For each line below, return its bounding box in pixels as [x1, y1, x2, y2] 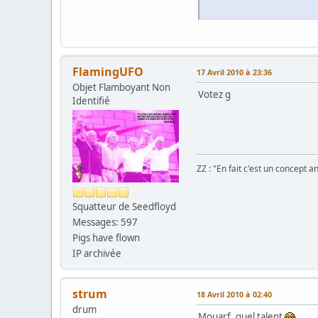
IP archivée [72, 247, 121, 261]
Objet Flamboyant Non [72, 81, 170, 94]
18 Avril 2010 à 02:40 [197, 289, 272, 300]
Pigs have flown [72, 231, 140, 245]
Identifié [72, 94, 110, 108]
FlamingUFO [72, 64, 143, 80]
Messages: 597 [72, 216, 138, 229]
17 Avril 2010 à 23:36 [197, 67, 272, 78]
